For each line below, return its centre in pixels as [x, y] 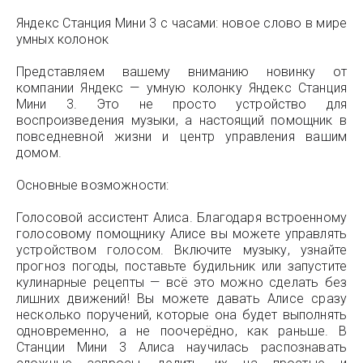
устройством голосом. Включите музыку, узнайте [181, 250]
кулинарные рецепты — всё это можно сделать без [181, 282]
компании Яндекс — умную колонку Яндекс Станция [181, 88]
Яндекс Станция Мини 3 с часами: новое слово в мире [181, 23]
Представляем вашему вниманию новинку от [181, 72]
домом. [39, 153]
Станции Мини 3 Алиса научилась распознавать [181, 347]
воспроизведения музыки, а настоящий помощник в [181, 120]
